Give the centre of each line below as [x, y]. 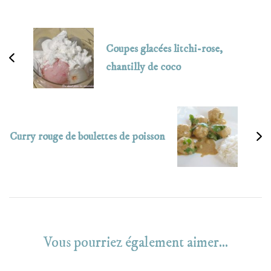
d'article [36, 26]
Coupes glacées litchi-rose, [164, 49]
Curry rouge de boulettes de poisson [87, 136]
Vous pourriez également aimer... [135, 242]
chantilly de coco [143, 67]
